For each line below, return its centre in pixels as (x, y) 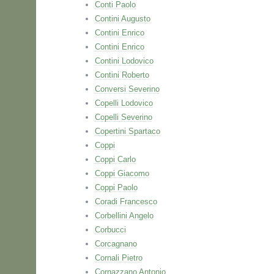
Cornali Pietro (119, 258)
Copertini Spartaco (128, 131)
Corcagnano (116, 244)
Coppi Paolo (116, 187)
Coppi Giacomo (122, 173)
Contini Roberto (122, 75)
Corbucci (110, 230)
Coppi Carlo (115, 159)
